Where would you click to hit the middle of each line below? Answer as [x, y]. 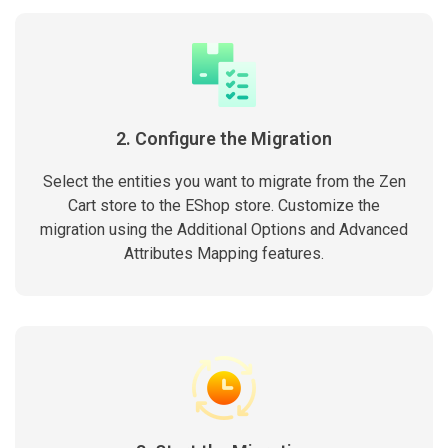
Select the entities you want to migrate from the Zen [224, 181]
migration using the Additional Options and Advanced [224, 229]
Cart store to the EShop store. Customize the [224, 205]
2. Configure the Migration [224, 138]
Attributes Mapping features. [224, 253]
